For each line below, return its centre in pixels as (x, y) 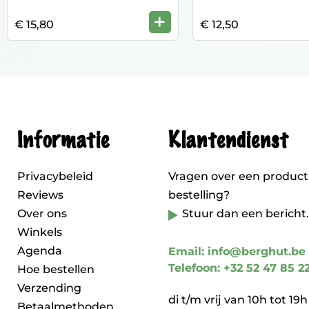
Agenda (40, 251)
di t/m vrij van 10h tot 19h (238, 300)
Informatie (63, 141)
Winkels (40, 232)
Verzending (49, 288)
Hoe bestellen (56, 269)
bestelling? (199, 195)
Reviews (40, 195)
